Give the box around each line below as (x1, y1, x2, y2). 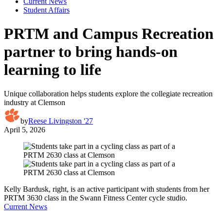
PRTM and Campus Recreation (4, 25, 214, 43)
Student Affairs (23, 6, 70, 14)
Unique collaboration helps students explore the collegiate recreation (4, 89, 213, 98)
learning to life (4, 61, 101, 79)
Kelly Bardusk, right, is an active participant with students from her (4, 184, 209, 193)
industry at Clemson (4, 98, 65, 107)
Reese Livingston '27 (28, 116, 93, 125)
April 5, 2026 (4, 125, 45, 134)
